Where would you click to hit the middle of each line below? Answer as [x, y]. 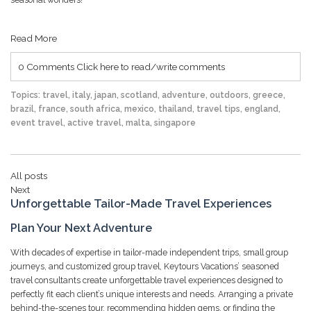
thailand [175, 108]
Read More [34, 38]
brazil [22, 108]
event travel [37, 122]
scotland [139, 94]
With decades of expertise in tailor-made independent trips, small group [149, 252]
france [52, 108]
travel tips [218, 108]
